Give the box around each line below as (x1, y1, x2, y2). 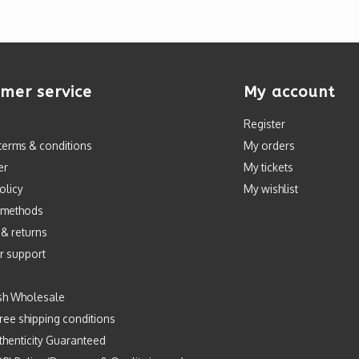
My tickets (244, 160, 294, 174)
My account (244, 83, 335, 101)
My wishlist (244, 182, 299, 196)
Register (244, 117, 286, 131)
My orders (244, 139, 296, 152)
